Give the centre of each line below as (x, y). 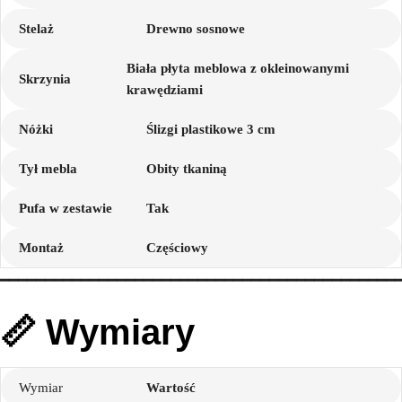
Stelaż (36, 28)
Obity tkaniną (187, 168)
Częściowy (178, 247)
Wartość (171, 387)
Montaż (41, 247)
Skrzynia (45, 79)
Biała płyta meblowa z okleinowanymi (238, 68)
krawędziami (165, 89)
